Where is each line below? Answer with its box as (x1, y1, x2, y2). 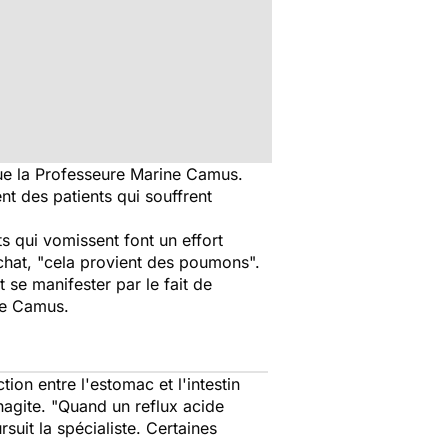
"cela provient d (37, 252, 157, 272)
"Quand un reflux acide (46, 396, 224, 416)
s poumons (166, 252, 249, 272)
